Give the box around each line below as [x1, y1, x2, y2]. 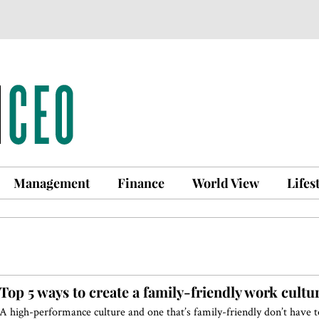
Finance [117, 174, 164, 192]
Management [14, 174, 90, 192]
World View [192, 174, 259, 192]
